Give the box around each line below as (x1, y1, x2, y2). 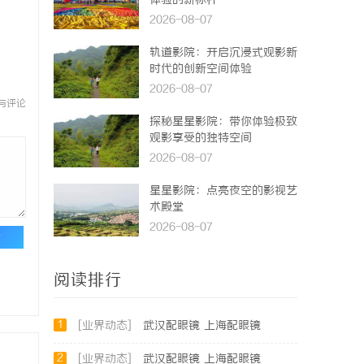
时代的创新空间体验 (149, 63, 252, 76)
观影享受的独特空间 (149, 132, 252, 145)
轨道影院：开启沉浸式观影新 (149, 46, 297, 60)
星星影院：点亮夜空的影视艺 (149, 184, 297, 198)
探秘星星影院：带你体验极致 (149, 115, 297, 129)
